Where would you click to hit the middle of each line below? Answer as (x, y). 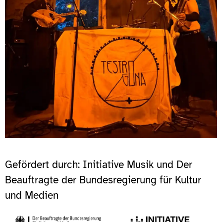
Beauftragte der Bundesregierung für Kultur (103, 180)
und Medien (32, 195)
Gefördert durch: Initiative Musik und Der (99, 164)
